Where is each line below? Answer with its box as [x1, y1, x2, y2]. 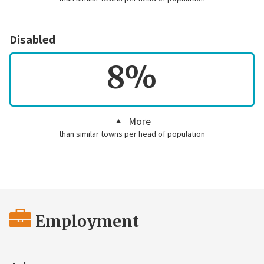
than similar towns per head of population [58, 128, 205, 139]
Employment [35, 212, 140, 232]
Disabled [9, 32, 55, 48]
